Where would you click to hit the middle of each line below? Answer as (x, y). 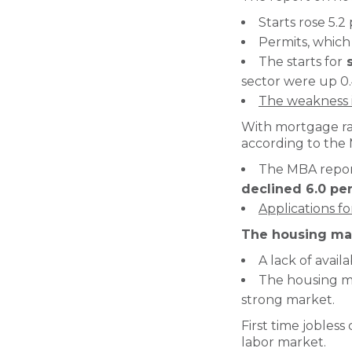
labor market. (284, 342)
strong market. (288, 300)
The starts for (301, 62)
